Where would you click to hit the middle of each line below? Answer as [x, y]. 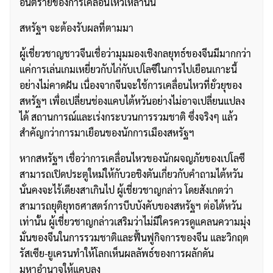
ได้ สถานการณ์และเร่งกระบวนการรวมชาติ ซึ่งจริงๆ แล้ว [129, 117]
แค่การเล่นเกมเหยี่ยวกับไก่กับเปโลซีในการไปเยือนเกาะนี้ [128, 69]
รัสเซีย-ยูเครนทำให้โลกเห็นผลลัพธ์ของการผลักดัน [117, 253]
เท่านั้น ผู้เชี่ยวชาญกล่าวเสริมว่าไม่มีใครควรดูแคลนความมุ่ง [135, 222]
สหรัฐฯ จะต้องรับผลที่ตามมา [76, 28]
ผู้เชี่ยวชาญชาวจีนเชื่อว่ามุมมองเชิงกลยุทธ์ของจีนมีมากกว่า [135, 54]
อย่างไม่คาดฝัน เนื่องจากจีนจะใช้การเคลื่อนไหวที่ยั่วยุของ [131, 85]
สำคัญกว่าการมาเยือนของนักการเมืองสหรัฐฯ [107, 133]
